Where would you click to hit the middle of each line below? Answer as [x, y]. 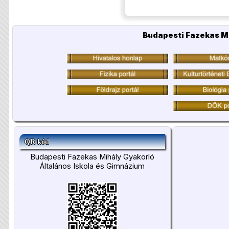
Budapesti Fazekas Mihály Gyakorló [92, 157]
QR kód [37, 142]
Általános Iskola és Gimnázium [92, 166]
